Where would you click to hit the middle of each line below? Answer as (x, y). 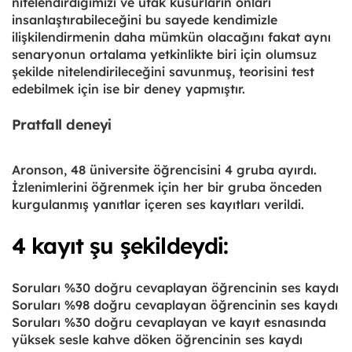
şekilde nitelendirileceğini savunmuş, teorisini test (163, 71)
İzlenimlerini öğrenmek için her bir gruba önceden (167, 187)
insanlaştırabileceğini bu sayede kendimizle (145, 19)
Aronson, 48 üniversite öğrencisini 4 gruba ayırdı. (164, 169)
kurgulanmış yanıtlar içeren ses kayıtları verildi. (160, 204)
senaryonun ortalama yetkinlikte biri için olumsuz (164, 54)
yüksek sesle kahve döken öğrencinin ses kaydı (157, 339)
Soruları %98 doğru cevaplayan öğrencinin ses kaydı (175, 304)
